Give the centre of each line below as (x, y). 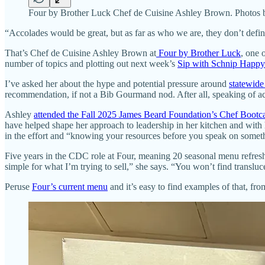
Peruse (18, 186)
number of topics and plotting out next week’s (91, 63)
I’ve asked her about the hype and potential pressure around (117, 83)
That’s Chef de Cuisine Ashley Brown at (80, 53)
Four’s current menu (70, 186)
